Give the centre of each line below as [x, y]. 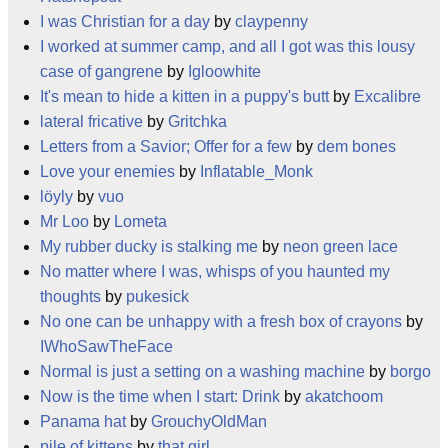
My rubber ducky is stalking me [149, 246]
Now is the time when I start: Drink [160, 396]
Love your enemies [107, 171]
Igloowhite [224, 71]
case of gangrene [101, 71]
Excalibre [387, 96]
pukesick [157, 296]
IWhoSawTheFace [106, 346]
